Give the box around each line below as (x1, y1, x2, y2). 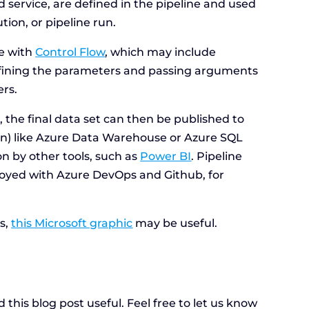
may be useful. (132, 217, 218, 230)
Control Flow (35, 46, 106, 59)
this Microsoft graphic (11, 217, 133, 230)
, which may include (105, 46, 217, 59)
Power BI (140, 150, 192, 163)
